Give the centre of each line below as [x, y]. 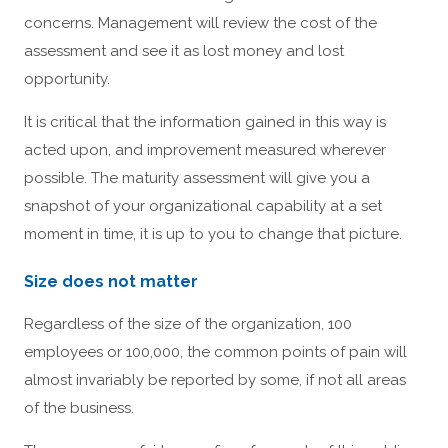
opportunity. [67, 78]
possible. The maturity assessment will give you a [197, 177]
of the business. [79, 407]
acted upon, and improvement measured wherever [205, 149]
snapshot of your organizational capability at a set [203, 205]
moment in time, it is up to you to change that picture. [213, 233]
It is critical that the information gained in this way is [205, 121]
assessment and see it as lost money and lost [184, 50]
